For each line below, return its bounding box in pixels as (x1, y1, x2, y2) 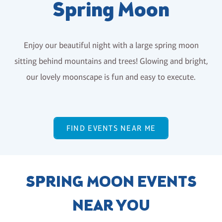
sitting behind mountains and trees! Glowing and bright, (14, 56, 208, 66)
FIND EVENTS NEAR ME (66, 123, 156, 133)
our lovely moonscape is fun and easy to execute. (26, 72, 196, 82)
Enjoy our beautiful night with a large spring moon (23, 41, 199, 50)
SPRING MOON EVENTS (25, 172, 197, 194)
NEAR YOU (72, 196, 150, 218)
